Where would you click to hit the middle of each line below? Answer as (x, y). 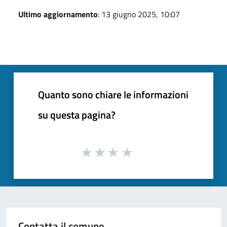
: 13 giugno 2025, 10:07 (139, 14)
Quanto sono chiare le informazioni (113, 94)
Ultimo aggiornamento (58, 14)
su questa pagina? (77, 115)
